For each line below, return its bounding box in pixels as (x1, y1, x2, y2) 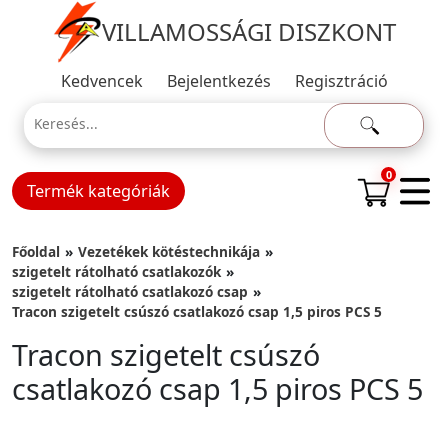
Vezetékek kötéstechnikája (78, 242, 260, 261)
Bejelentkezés (166, 70, 271, 92)
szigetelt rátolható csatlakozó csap (12, 282, 248, 301)
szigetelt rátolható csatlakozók (12, 262, 221, 281)
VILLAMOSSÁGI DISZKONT (102, 15, 396, 48)
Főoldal (12, 242, 60, 261)
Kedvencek (60, 70, 143, 92)
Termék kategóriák (27, 180, 170, 202)
